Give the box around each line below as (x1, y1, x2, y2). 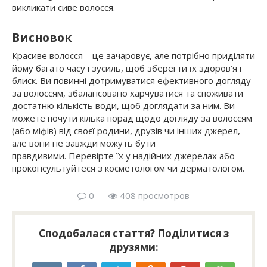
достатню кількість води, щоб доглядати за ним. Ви (12, 99, 235, 111)
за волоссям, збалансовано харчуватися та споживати (12, 86, 243, 99)
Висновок (12, 29, 72, 45)
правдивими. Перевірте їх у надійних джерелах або (12, 149, 235, 162)
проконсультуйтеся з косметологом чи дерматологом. (12, 162, 244, 174)
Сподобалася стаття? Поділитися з (38, 226, 229, 240)
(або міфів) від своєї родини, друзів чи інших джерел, (12, 124, 240, 136)
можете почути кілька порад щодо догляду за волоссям (12, 111, 252, 124)
